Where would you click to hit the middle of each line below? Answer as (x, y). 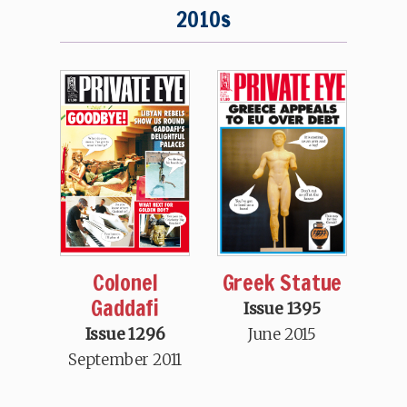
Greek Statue (282, 282)
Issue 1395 (282, 308)
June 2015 (282, 334)
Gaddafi (125, 308)
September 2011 (125, 359)
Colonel (125, 282)
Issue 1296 (125, 334)
